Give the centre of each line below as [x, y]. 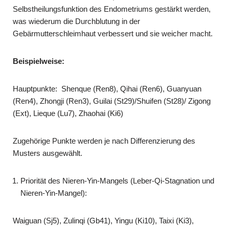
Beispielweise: [39, 61]
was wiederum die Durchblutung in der [76, 21]
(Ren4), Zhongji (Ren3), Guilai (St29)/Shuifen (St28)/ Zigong [112, 101]
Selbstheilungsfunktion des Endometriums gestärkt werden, [112, 9]
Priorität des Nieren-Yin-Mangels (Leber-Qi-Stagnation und [117, 180]
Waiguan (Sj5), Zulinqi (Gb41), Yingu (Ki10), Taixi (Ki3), [103, 220]
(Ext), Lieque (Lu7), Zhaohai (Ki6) [68, 113]
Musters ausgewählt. [48, 153]
